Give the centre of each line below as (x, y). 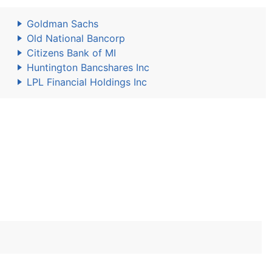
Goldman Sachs (63, 24)
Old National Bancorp (76, 38)
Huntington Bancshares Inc (88, 67)
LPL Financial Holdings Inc (87, 82)
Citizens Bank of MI (71, 53)
